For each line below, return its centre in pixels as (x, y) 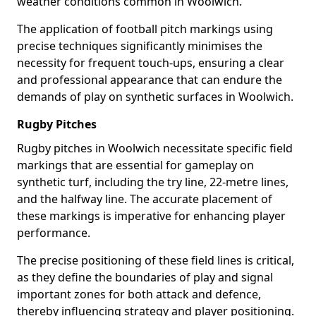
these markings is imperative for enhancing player (151, 216)
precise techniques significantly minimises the (140, 46)
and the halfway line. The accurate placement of (145, 199)
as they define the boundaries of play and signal (145, 277)
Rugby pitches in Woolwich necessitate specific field (155, 148)
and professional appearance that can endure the (150, 80)
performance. (54, 233)
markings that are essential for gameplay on (135, 165)
